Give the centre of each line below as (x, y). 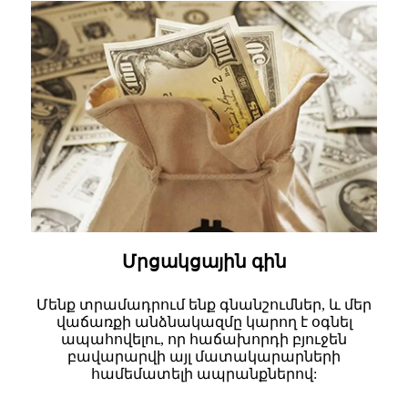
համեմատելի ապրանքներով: (204, 373)
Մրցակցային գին (204, 261)
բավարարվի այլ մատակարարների (204, 356)
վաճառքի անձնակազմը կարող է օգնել (204, 321)
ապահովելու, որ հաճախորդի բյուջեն (204, 339)
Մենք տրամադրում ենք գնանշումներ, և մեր (204, 304)
